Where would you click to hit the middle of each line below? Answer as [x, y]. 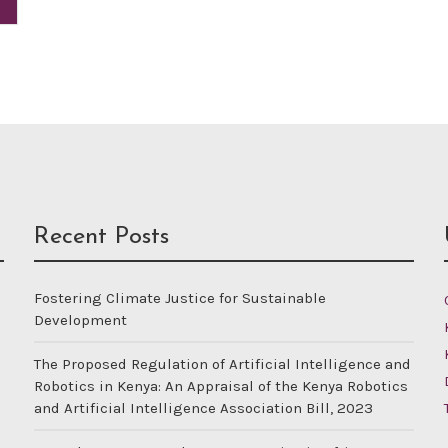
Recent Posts [101, 237]
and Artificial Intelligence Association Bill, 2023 [203, 408]
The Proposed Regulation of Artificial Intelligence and [222, 364]
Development [80, 320]
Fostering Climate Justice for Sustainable [180, 298]
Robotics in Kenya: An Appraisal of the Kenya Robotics [221, 386]
